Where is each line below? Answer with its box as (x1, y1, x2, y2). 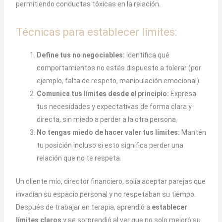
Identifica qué (124, 51, 169, 59)
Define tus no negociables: (36, 51, 125, 59)
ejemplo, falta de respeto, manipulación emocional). (36, 76, 201, 85)
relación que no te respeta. (36, 154, 121, 162)
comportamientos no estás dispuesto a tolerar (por (36, 63, 201, 72)
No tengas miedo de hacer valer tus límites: (36, 128, 180, 136)
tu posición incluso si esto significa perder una (36, 141, 183, 149)
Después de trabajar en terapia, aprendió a (15, 203, 150, 211)
